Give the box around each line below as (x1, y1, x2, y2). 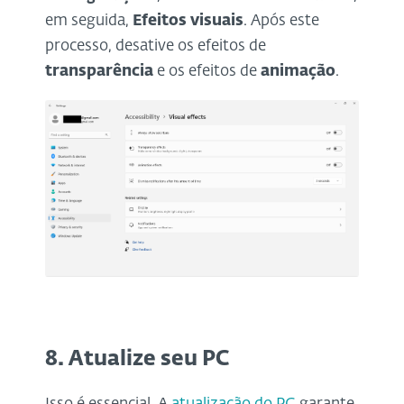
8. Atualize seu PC (45, 349, 230, 371)
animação (261, 64, 335, 80)
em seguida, (45, 14, 133, 30)
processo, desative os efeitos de (45, 39, 266, 55)
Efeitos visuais (133, 14, 243, 30)
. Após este (243, 14, 319, 30)
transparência (45, 64, 153, 80)
